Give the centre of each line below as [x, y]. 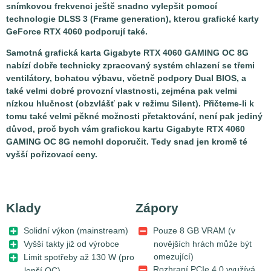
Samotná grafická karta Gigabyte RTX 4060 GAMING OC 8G [127, 53]
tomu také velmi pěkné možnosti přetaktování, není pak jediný [134, 116]
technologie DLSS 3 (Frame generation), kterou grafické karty [132, 19]
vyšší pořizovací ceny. [52, 155]
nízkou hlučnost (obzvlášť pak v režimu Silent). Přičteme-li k [130, 104]
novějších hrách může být [203, 244]
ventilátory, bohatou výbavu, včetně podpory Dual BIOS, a [126, 78]
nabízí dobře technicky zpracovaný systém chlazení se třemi [130, 66]
